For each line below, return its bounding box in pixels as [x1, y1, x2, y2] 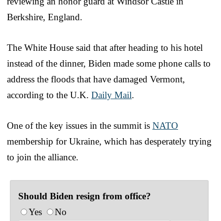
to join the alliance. [7, 151, 78, 162]
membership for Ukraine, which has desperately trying [7, 136, 212, 147]
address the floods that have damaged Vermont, [7, 74, 185, 84]
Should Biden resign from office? [18, 190, 151, 201]
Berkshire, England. [7, 11, 82, 22]
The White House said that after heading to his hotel [7, 42, 203, 53]
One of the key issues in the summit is [7, 120, 152, 131]
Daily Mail [91, 89, 132, 100]
